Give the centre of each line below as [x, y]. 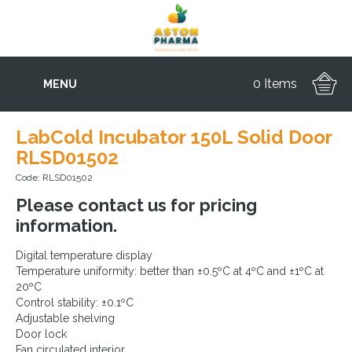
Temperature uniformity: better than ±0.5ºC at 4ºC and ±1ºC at [170, 271]
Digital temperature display [84, 255]
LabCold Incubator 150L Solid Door [174, 137]
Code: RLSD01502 [54, 178]
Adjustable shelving [65, 318]
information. [66, 225]
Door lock [41, 334]
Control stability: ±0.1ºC [75, 302]
